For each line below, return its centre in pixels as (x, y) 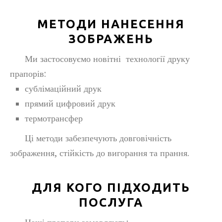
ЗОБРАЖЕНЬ (111, 39)
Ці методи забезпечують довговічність (91, 138)
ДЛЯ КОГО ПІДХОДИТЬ (111, 188)
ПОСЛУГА (111, 202)
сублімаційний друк (63, 88)
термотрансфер (54, 118)
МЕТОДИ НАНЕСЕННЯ (111, 24)
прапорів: (28, 74)
